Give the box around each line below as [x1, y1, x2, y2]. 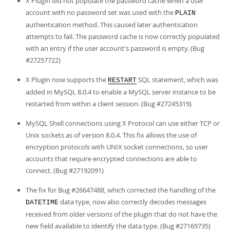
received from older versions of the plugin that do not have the [26, 209, 217, 219]
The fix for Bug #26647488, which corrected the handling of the [26, 185, 216, 195]
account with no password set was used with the [26, 8, 175, 17]
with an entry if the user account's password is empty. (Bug [26, 44, 204, 53]
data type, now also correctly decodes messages [59, 197, 206, 206]
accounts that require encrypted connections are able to [26, 154, 197, 163]
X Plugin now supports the [26, 75, 108, 84]
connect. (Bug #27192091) [26, 166, 104, 175]
